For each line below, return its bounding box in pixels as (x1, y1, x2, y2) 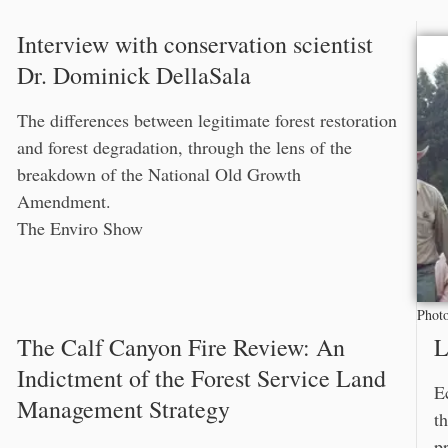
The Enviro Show (17, 216, 143, 241)
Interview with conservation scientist (17, 28, 373, 61)
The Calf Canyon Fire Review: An (17, 330, 345, 363)
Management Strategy (17, 392, 230, 425)
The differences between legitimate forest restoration (17, 108, 397, 133)
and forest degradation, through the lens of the (17, 135, 352, 160)
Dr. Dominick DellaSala (17, 59, 251, 92)
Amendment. (17, 189, 111, 214)
